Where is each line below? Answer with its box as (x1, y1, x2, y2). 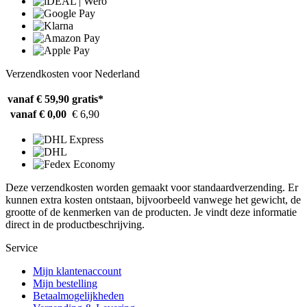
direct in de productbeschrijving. (5, 218, 145, 230)
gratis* (72, 93, 103, 105)
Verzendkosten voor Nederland (5, 67, 140, 79)
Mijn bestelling (33, 277, 97, 289)
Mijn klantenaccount (33, 265, 121, 277)
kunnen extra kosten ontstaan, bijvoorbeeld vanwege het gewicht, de (5, 193, 301, 206)
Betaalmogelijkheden (33, 289, 124, 302)
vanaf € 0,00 (10, 108, 66, 120)
